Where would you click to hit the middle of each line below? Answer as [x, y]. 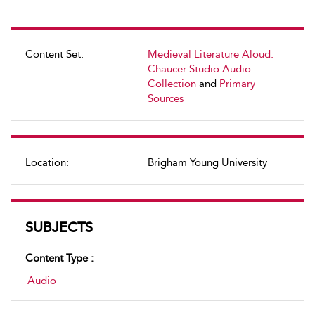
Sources [166, 98]
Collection [172, 84]
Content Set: [54, 54]
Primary [237, 84]
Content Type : [59, 258]
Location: [47, 162]
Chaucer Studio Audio [199, 69]
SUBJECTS [59, 227]
